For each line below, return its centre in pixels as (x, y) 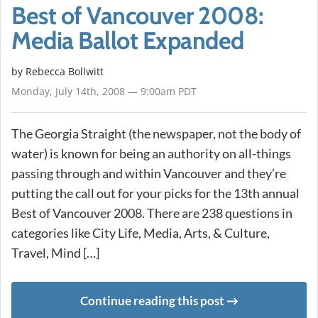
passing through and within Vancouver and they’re (149, 174)
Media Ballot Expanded (128, 41)
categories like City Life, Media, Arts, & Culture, (141, 233)
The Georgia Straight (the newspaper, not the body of (156, 134)
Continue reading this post (152, 301)
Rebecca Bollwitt (65, 72)
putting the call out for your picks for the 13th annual (155, 193)
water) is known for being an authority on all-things (151, 154)
